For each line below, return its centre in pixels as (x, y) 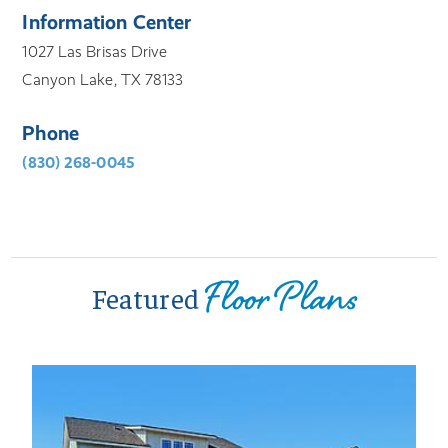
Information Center (107, 22)
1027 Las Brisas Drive (95, 52)
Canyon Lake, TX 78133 (103, 80)
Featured (147, 298)
